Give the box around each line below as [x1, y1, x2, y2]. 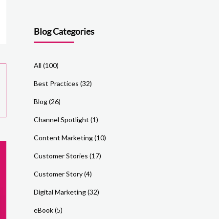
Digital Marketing [33, 188, 86, 196]
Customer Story [33, 170, 83, 178]
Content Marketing [33, 133, 93, 142]
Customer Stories [33, 152, 88, 160]
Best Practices [33, 79, 79, 88]
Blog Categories [33, 26, 94, 37]
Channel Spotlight [33, 115, 89, 124]
